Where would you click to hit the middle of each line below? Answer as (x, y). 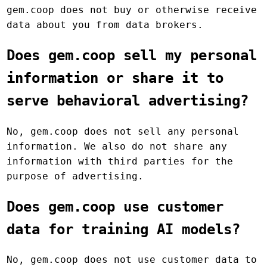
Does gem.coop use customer (115, 207)
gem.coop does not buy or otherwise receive (132, 10)
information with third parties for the (120, 161)
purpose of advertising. (75, 176)
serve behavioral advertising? (128, 100)
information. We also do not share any (117, 146)
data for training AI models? (124, 229)
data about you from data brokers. (105, 24)
